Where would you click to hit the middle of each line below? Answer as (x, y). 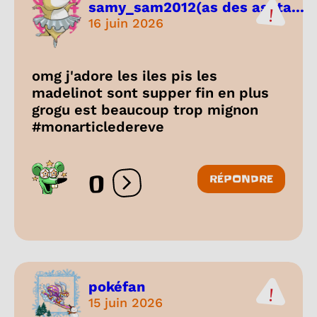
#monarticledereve (98, 127)
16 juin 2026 (126, 23)
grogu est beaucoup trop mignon (145, 110)
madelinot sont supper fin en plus (150, 93)
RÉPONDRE (241, 179)
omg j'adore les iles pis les (125, 76)
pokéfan (117, 286)
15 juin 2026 (126, 302)
